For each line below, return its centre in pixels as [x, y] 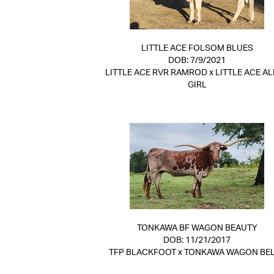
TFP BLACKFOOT [143, 253]
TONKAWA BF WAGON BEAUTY [197, 228]
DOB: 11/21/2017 [197, 240]
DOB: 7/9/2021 [197, 61]
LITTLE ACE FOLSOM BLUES [197, 48]
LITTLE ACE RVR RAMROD [156, 73]
